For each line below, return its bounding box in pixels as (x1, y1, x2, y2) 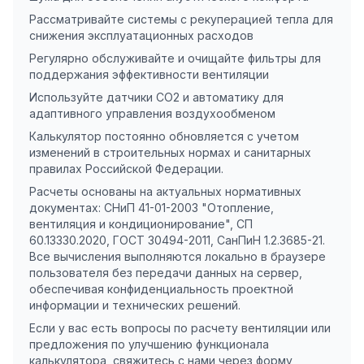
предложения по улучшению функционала (29, 337, 269, 351)
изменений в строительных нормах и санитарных (29, 145, 311, 159)
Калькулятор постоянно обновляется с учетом (29, 129, 299, 143)
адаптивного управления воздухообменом (29, 106, 275, 120)
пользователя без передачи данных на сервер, (29, 266, 302, 279)
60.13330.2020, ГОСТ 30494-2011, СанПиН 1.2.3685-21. (29, 233, 325, 247)
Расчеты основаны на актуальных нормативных (29, 184, 301, 198)
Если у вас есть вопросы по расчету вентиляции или (29, 321, 331, 335)
